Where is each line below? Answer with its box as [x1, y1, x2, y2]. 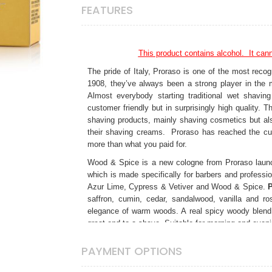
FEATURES [81, 2, 133, 18]
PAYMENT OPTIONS [81, 243, 182, 259]
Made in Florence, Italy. [87, 236, 170, 246]
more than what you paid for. [87, 139, 189, 149]
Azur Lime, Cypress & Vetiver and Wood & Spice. [87, 182, 268, 191]
